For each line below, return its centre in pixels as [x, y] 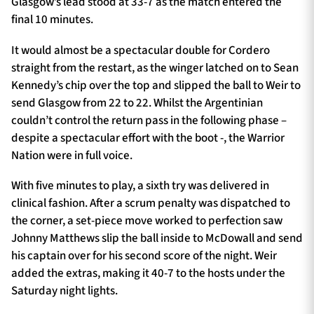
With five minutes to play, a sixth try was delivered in [140, 186]
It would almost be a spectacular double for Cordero [141, 50]
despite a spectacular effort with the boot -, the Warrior [148, 138]
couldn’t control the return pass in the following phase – [149, 120]
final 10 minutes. [52, 19]
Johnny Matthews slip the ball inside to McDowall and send [157, 239]
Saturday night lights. [64, 291]
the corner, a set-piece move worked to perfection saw [147, 221]
